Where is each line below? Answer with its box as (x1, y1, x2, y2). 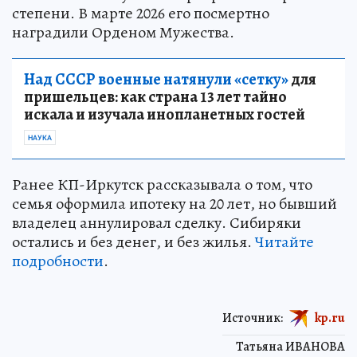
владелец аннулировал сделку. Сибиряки (12, 212, 301, 234)
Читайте (255, 231, 314, 253)
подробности (12, 250, 104, 273)
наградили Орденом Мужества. (12, 22, 234, 44)
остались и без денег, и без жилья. (12, 231, 255, 253)
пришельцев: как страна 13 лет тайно (24, 86, 287, 108)
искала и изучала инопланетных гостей (24, 104, 305, 126)
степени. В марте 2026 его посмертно (12, 2, 269, 25)
